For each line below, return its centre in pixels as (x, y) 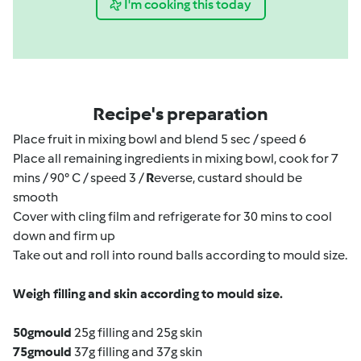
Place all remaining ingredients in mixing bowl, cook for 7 (176, 158)
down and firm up (64, 236)
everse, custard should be (228, 178)
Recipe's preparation (180, 114)
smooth (35, 197)
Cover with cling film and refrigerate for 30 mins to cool (172, 216)
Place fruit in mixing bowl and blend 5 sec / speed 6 (160, 139)
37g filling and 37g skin (137, 352)
